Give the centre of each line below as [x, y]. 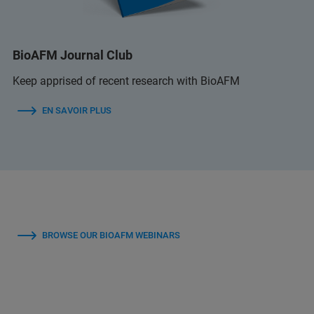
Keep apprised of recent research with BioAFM [126, 81]
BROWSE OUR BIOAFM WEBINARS [111, 235]
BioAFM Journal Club [73, 55]
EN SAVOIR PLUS [77, 110]
